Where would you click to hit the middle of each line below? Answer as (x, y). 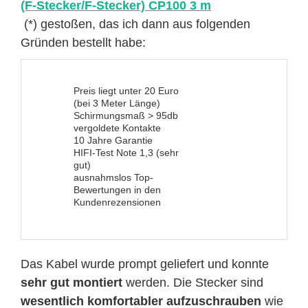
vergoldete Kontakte (117, 128)
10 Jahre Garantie (113, 140)
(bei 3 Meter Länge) (117, 103)
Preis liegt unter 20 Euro (126, 91)
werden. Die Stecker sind (193, 283)
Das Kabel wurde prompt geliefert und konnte (145, 264)
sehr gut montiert (71, 283)
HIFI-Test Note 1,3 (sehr (126, 153)
